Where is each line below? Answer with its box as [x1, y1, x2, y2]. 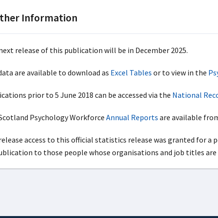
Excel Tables [110, 67, 152, 77]
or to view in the [151, 67, 208, 77]
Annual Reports [106, 112, 158, 122]
